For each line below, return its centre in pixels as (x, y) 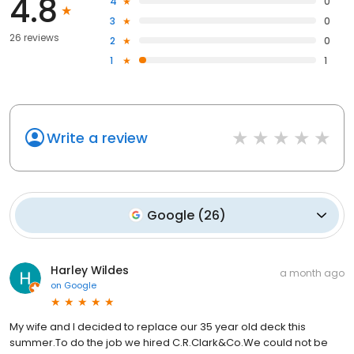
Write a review (97, 137)
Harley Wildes (90, 270)
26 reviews (34, 37)
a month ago (312, 273)
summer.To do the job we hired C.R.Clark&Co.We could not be (169, 342)
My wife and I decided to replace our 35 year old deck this (158, 326)
